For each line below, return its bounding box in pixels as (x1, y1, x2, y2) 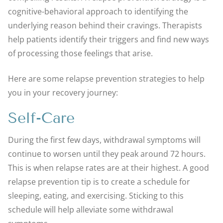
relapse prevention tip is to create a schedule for (8, 176, 190, 187)
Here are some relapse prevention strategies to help (8, 73, 205, 85)
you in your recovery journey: (8, 87, 118, 99)
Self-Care (8, 109, 75, 127)
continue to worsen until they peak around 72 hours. (8, 148, 206, 159)
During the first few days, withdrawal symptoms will (8, 134, 201, 145)
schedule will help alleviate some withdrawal (8, 204, 173, 215)
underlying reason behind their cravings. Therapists (8, 20, 202, 31)
